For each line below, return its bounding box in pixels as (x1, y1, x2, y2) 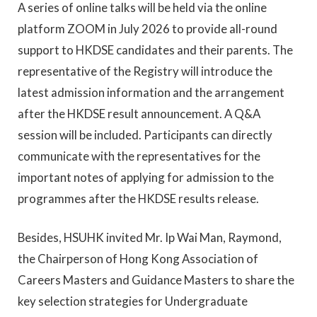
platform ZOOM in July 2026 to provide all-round (18, 21, 277, 36)
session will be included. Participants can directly (18, 127, 272, 142)
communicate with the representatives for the (18, 148, 260, 163)
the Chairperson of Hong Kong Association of (18, 251, 258, 267)
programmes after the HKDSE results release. (18, 190, 259, 206)
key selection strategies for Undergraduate (18, 294, 248, 309)
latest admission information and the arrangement (18, 84, 284, 100)
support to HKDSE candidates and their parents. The (18, 42, 293, 57)
